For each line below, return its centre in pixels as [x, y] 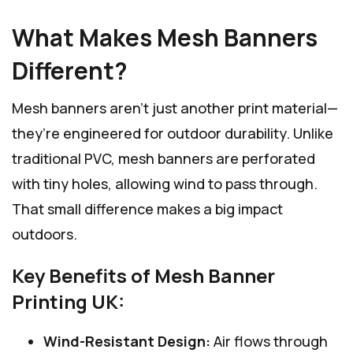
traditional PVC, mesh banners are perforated [163, 158]
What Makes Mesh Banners [165, 37]
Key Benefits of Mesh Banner [143, 275]
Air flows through [269, 341]
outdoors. [45, 234]
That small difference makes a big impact [147, 208]
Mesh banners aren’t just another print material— [175, 108]
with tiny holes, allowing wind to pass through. [165, 183]
